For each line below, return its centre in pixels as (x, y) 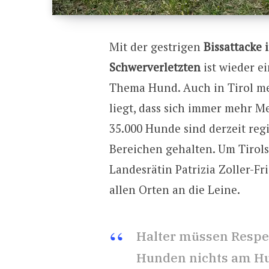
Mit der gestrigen (156, 47)
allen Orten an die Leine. (174, 190)
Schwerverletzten (155, 67)
